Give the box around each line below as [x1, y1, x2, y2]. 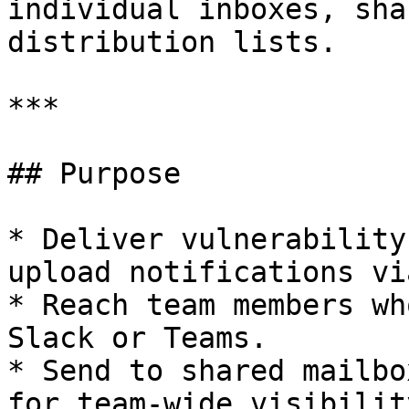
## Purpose [7, 157, 181, 190]
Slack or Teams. [7, 321, 267, 354]
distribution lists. [7, 26, 337, 58]
